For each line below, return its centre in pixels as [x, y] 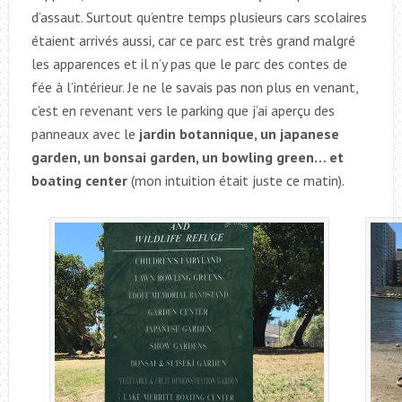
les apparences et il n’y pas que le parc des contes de [189, 63]
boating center [79, 180]
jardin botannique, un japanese [239, 133]
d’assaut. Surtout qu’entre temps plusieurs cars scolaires [199, 17]
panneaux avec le [85, 133]
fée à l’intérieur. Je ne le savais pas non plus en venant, [194, 87]
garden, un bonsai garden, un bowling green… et [187, 157]
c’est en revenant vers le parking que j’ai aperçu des [183, 110]
